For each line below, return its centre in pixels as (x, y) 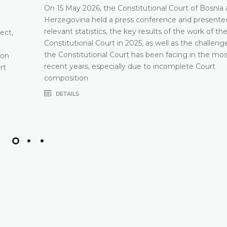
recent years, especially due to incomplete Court (130, 66)
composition (66, 78)
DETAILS (67, 93)
